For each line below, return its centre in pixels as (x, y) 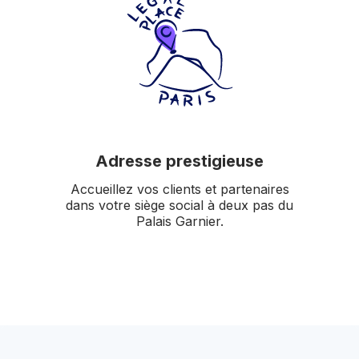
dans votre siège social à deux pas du (179, 205)
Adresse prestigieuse (179, 161)
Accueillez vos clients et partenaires (179, 189)
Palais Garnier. (179, 221)
